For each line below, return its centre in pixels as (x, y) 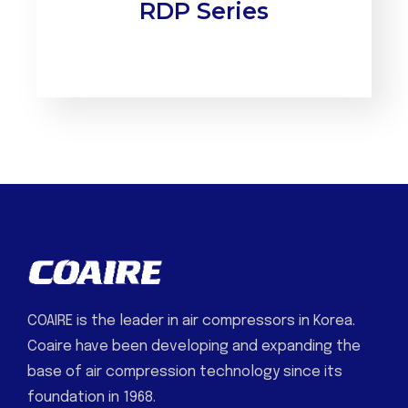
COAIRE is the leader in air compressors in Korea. (191, 321)
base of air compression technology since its (185, 372)
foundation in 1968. (92, 398)
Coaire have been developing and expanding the (194, 347)
